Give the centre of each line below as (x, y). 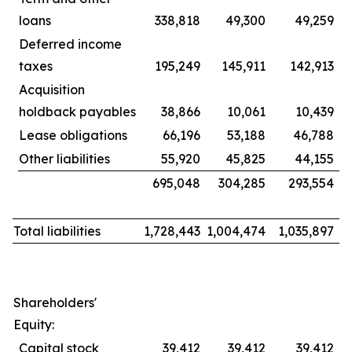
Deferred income (70, 44)
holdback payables (77, 112)
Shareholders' (55, 302)
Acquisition (52, 90)
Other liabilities (64, 159)
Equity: (34, 324)
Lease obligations (73, 135)
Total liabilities (57, 231)
